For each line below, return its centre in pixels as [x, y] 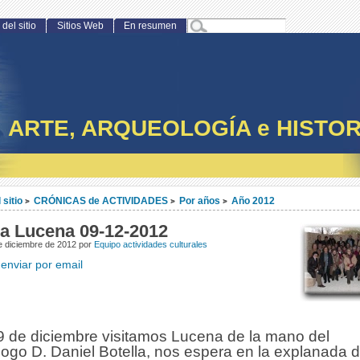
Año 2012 [253, 201]
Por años [199, 201]
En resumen [150, 26]
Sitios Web [80, 26]
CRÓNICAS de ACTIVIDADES [100, 201]
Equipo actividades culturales [150, 245]
